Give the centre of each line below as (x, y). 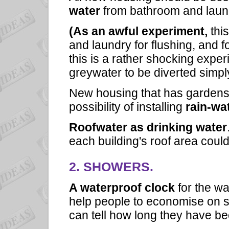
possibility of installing (126, 107)
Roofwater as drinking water (148, 127)
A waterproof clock (123, 188)
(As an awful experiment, (138, 31)
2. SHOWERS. (111, 167)
